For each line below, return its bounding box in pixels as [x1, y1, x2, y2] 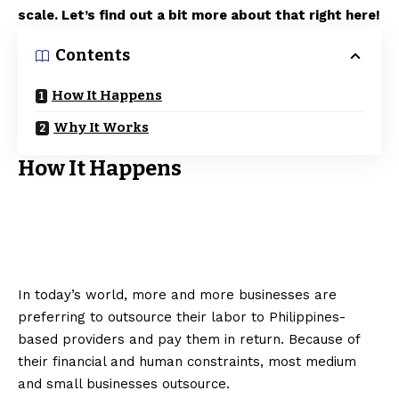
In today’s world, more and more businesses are [18, 287, 337, 304]
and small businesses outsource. [18, 376, 230, 393]
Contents [55, 45, 130, 65]
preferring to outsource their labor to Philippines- [18, 309, 346, 326]
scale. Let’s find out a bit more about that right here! [18, 7, 380, 23]
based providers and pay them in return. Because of [18, 331, 360, 348]
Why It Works [53, 119, 149, 135]
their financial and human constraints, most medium [18, 354, 356, 370]
